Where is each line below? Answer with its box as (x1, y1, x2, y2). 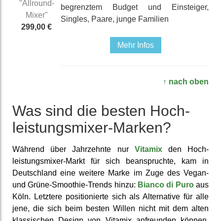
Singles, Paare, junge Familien (61, 14, 169, 23)
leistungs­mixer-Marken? (12, 119, 171, 136)
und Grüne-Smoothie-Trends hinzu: (12, 180, 138, 189)
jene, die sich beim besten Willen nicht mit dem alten (12, 204, 209, 213)
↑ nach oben (163, 77, 209, 86)
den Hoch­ (162, 145, 209, 153)
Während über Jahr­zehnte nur (12, 145, 135, 153)
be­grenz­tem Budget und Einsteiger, (61, 2, 209, 11)
